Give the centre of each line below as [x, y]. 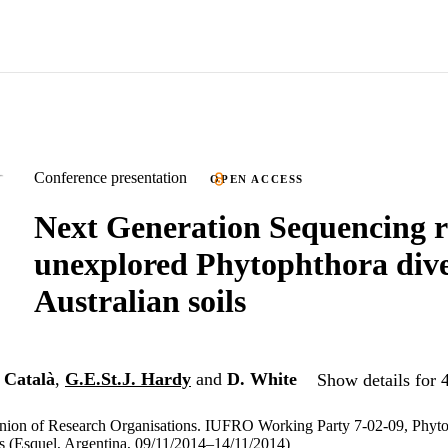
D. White [262, 378]
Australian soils [140, 300]
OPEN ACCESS [257, 179]
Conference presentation [110, 177]
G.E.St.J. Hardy [128, 378]
